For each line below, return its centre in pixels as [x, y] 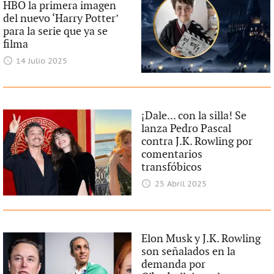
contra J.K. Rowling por [197, 142]
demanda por [174, 265]
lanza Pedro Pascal [187, 129]
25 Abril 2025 [180, 185]
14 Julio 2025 [42, 62]
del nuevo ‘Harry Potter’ [60, 19]
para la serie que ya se [55, 32]
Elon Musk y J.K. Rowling [201, 239]
